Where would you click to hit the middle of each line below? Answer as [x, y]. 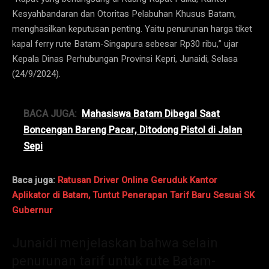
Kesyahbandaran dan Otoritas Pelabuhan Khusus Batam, [124, 14]
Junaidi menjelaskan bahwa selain [115, 243]
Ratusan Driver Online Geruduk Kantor [138, 180]
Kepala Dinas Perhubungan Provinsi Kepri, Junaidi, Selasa [125, 59]
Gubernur [32, 210]
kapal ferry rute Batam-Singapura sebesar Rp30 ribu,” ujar [125, 44]
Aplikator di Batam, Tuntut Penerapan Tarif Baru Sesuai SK [133, 195]
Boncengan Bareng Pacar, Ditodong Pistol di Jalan [133, 130]
